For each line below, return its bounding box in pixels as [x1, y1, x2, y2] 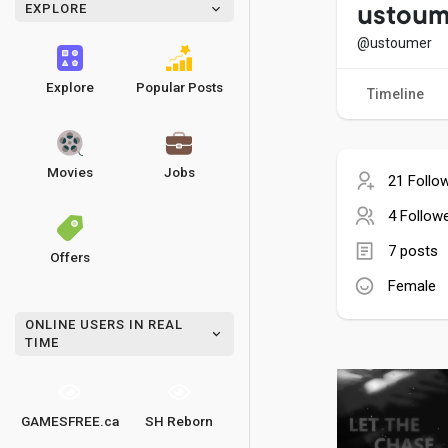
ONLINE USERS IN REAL [25, 317, 183, 332]
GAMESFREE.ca [20, 413, 119, 429]
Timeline [367, 85, 424, 102]
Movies [46, 164, 93, 180]
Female [388, 276, 436, 295]
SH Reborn [145, 413, 214, 429]
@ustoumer [357, 34, 432, 51]
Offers [49, 249, 90, 265]
